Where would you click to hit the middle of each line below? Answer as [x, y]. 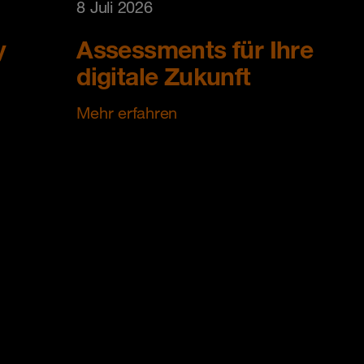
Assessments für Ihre [195, 50]
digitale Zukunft [164, 76]
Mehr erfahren [127, 113]
